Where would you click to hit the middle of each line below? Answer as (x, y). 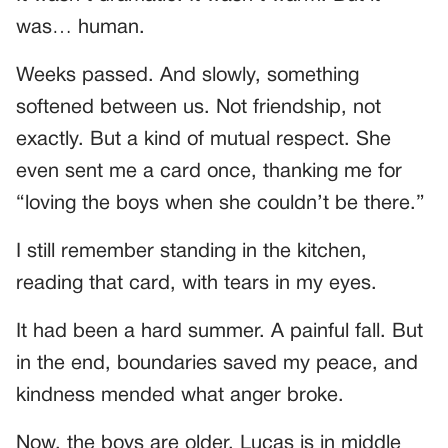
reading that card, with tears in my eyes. (196, 283)
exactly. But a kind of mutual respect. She (203, 139)
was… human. (80, 27)
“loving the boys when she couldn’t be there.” (220, 203)
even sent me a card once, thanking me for (209, 171)
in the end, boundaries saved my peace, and (217, 363)
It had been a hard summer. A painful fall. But (219, 331)
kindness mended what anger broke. (180, 395)
